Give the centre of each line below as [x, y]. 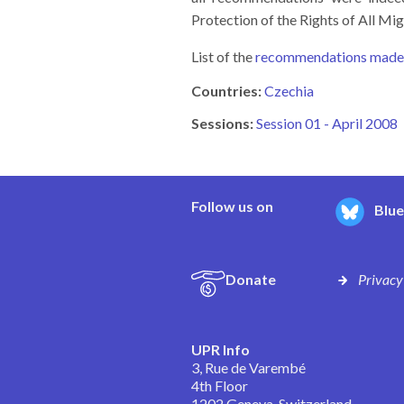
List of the [223, 56]
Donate [251, 279]
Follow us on [232, 206]
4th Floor [220, 386]
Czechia [289, 91]
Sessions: [222, 123]
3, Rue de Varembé [248, 367]
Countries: [226, 91]
